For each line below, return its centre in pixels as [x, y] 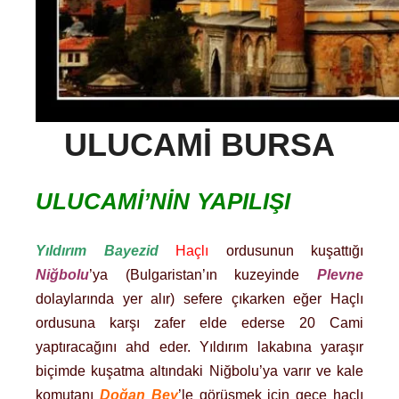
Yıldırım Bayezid [97, 250]
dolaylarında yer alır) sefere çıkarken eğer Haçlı [199, 298]
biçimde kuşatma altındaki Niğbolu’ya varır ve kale [199, 370]
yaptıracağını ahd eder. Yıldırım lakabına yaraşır [199, 346]
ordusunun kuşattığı [286, 250]
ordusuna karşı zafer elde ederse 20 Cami [199, 322]
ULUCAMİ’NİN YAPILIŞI [163, 201]
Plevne [340, 274]
